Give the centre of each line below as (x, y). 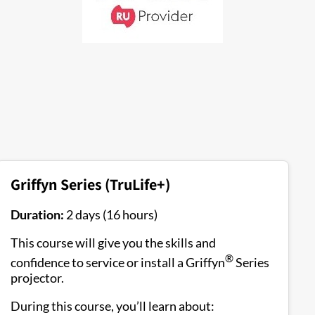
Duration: (37, 214)
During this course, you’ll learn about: (112, 306)
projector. (37, 278)
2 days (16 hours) (111, 214)
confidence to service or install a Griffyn (118, 262)
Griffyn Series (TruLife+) (90, 184)
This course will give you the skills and (113, 243)
